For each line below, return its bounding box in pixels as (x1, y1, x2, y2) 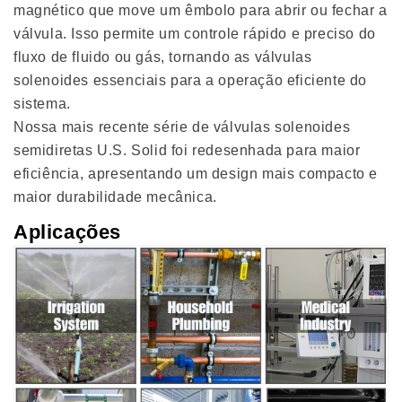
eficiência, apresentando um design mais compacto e (13, 165, 379, 181)
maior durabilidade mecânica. (13, 188, 217, 205)
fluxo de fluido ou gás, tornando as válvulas (13, 48, 312, 65)
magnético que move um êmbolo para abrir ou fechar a (13, 2, 388, 18)
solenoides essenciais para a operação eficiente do (13, 72, 368, 88)
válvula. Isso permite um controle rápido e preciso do (13, 25, 376, 41)
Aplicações (13, 220, 121, 243)
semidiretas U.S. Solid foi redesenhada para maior (13, 142, 361, 158)
